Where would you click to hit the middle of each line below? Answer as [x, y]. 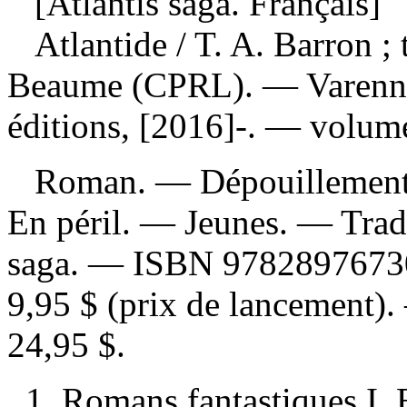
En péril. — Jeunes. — [174, 222]
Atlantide [105, 44]
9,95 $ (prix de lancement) [197, 303]
